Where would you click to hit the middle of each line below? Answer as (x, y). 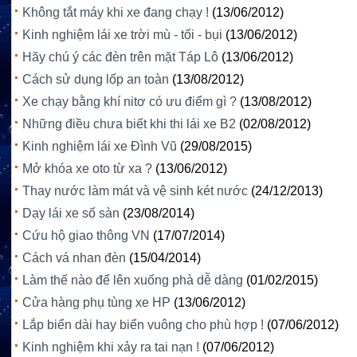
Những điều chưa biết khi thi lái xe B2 (129, 124)
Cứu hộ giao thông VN (86, 235)
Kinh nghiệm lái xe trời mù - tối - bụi (122, 34)
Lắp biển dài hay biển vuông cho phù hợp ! (143, 324)
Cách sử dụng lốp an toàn (96, 79)
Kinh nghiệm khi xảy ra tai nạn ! (111, 347)
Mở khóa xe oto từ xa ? (87, 168)
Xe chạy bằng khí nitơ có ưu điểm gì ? (129, 101)
